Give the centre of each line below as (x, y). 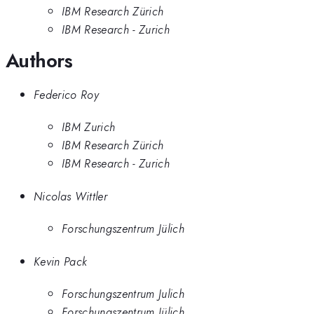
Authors (39, 60)
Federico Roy (66, 94)
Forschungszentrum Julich (123, 294)
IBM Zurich (89, 127)
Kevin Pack (61, 261)
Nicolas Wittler (70, 196)
